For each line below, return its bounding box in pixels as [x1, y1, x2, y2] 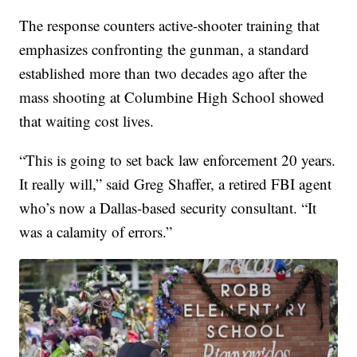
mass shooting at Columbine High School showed [19, 87, 325, 108]
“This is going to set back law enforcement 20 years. [19, 150, 336, 171]
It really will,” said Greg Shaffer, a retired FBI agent [19, 174, 332, 194]
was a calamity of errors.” [19, 222, 173, 242]
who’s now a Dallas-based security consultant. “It [19, 198, 317, 218]
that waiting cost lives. [19, 111, 155, 131]
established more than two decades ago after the [19, 63, 308, 84]
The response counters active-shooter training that [19, 15, 320, 36]
